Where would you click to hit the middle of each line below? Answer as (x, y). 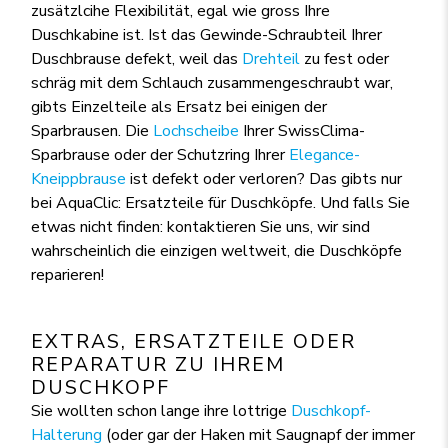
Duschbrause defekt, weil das (137, 58)
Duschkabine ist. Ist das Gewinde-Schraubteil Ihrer (207, 34)
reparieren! (68, 274)
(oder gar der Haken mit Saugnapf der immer (259, 434)
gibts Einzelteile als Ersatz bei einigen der (179, 106)
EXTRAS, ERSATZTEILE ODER (194, 341)
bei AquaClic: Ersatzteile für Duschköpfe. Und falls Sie (221, 202)
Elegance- (325, 154)
